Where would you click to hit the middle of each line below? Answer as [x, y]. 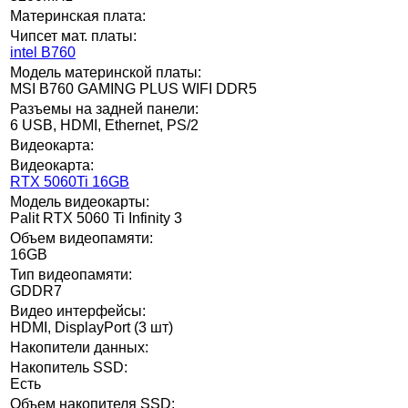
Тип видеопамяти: [71, 274]
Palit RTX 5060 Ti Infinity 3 [96, 218]
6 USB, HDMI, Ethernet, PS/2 [104, 125]
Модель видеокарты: [80, 201]
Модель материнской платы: [106, 72]
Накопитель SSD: [69, 367]
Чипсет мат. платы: [73, 36]
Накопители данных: [79, 347]
